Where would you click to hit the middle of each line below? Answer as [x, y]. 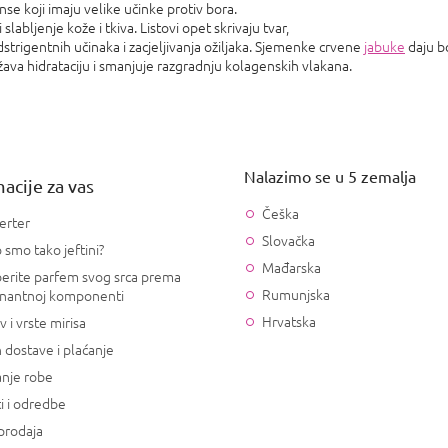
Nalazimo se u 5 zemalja [330, 176]
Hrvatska [289, 321]
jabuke [384, 46]
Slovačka [288, 240]
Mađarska [291, 267]
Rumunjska [296, 294]
